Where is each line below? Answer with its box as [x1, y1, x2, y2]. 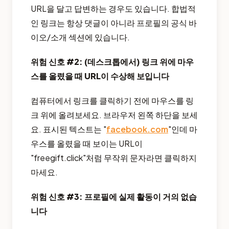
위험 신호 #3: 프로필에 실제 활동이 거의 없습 [31, 191, 197, 202]
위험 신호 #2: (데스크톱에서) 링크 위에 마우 [31, 56, 194, 67]
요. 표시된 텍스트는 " [31, 124, 106, 135]
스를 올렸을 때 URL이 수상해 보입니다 [31, 71, 169, 82]
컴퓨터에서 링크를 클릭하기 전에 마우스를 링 [31, 95, 194, 106]
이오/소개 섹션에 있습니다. [31, 32, 130, 43]
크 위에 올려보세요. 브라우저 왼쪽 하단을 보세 [31, 109, 198, 121]
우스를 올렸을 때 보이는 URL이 [31, 138, 143, 149]
